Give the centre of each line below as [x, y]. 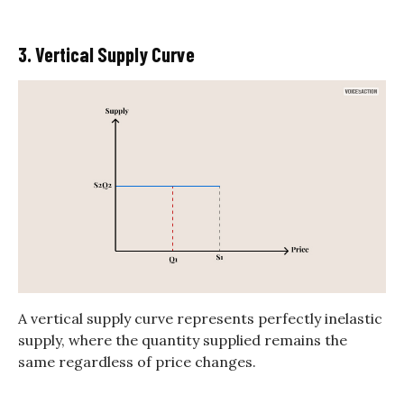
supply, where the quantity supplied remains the [183, 340]
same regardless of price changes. [137, 361]
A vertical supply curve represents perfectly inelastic [200, 318]
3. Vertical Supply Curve [106, 55]
